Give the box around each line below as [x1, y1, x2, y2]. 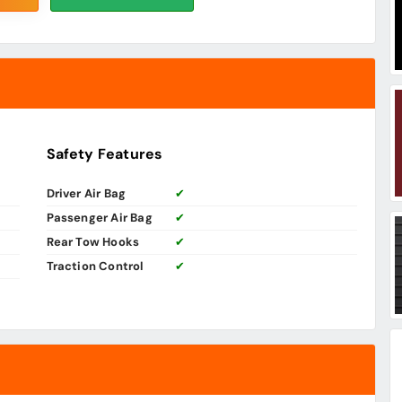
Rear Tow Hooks [46, 234, 140, 250]
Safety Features [46, 144, 163, 164]
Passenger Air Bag [46, 210, 153, 226]
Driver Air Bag [46, 186, 127, 202]
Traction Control [46, 258, 144, 275]
